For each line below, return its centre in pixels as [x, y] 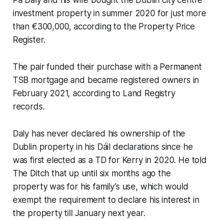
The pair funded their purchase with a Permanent [107, 67]
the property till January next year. [79, 213]
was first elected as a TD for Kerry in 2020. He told [110, 160]
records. [30, 106]
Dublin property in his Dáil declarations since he [103, 147]
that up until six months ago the [110, 173]
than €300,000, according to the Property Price [104, 26]
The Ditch [31, 173]
